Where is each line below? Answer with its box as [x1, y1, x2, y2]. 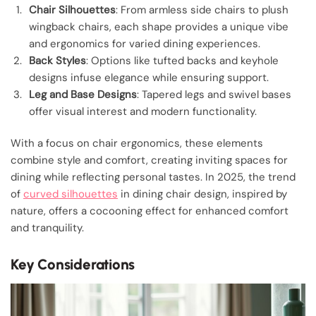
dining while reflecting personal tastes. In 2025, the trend [11, 170, 296, 185]
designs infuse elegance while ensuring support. [29, 70, 269, 85]
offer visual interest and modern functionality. [29, 104, 257, 119]
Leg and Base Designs [29, 87, 137, 102]
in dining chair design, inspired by [118, 187, 287, 202]
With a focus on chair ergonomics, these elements [11, 136, 263, 151]
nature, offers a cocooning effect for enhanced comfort [11, 204, 288, 219]
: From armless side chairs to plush [116, 2, 288, 17]
